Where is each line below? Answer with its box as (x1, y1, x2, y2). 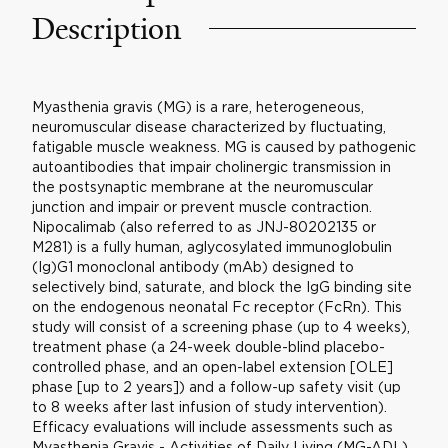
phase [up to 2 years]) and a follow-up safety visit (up (31, 379, 401, 394)
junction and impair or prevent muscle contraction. (31, 199, 372, 214)
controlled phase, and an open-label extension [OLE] (31, 359, 393, 374)
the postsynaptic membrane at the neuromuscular (31, 179, 373, 194)
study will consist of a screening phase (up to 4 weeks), (31, 319, 410, 334)
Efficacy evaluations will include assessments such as (31, 419, 393, 434)
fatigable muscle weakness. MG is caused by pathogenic (31, 139, 416, 154)
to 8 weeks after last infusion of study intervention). (31, 399, 387, 414)
